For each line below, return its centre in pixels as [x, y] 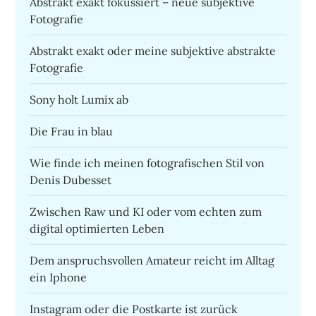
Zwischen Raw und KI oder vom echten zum [146, 212]
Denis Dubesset [71, 180]
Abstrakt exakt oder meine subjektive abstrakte [153, 51]
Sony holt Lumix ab [79, 100]
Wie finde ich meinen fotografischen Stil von [147, 163]
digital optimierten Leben [97, 229]
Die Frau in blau [72, 132]
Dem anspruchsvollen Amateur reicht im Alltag [152, 261]
